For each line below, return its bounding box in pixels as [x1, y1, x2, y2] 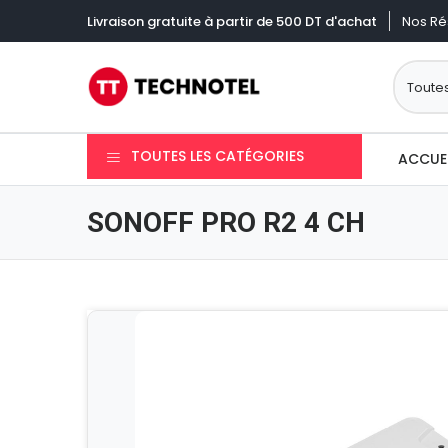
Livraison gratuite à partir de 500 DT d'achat [87, 11, 377, 31]
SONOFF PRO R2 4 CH [87, 206, 365, 239]
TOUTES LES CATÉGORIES [131, 146, 304, 166]
